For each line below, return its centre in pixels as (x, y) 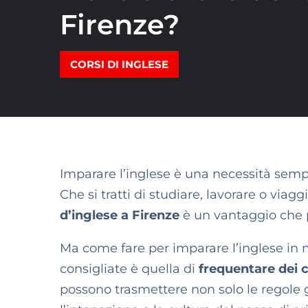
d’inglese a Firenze (120, 215)
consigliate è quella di (129, 269)
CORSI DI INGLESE (119, 64)
